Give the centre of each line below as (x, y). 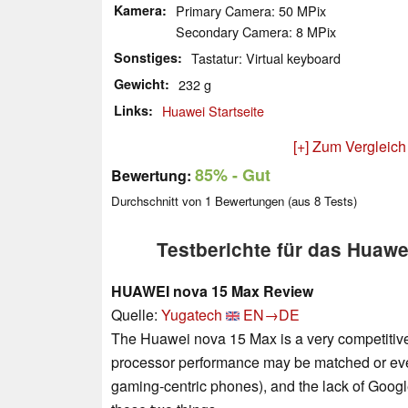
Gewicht (139, 83)
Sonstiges (146, 57)
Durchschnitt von (158, 200)
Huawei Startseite (213, 110)
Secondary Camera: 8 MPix (256, 31)
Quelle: (136, 314)
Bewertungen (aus (263, 200)
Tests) (339, 200)
